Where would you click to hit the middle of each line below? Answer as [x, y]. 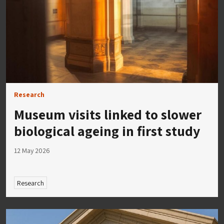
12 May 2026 [32, 150]
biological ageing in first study [107, 130]
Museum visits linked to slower [108, 114]
